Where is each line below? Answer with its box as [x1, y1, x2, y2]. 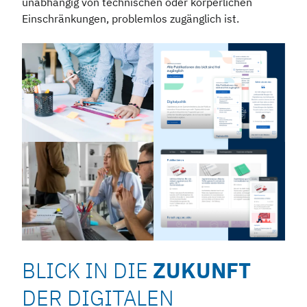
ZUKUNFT [153, 256, 251, 285]
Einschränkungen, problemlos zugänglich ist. [22, 12, 239, 26]
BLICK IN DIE [22, 256, 153, 285]
